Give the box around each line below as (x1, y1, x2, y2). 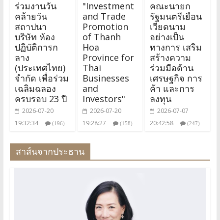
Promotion (82, 20, 128, 32)
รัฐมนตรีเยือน (150, 10, 202, 22)
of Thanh (82, 30, 121, 43)
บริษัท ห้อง (14, 30, 55, 43)
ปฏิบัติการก (14, 41, 58, 53)
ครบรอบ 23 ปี (14, 92, 67, 105)
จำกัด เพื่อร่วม (14, 72, 69, 84)
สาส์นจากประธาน (15, 145, 84, 157)
